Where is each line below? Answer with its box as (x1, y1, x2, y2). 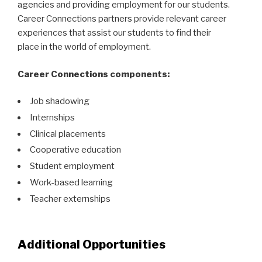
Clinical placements (30, 128, 106, 139)
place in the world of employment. (18, 42, 151, 53)
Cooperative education (30, 144, 121, 156)
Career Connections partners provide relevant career (18, 13, 226, 25)
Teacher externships (30, 193, 111, 204)
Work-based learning (30, 177, 113, 188)
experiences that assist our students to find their (18, 27, 211, 39)
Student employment (30, 161, 115, 172)
